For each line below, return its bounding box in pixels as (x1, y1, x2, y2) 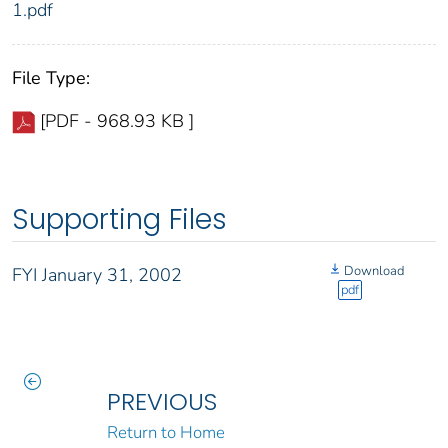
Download (344, 262, 404, 281)
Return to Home (106, 421, 225, 445)
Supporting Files (12, 200, 227, 240)
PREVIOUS (106, 385, 217, 419)
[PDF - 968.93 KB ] (40, 109, 194, 134)
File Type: (12, 66, 90, 91)
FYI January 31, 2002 (12, 263, 182, 288)
